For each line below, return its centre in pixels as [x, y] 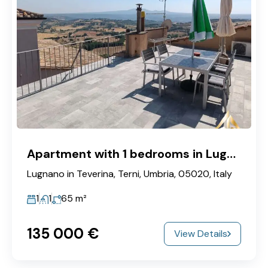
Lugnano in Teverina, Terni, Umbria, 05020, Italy [130, 173]
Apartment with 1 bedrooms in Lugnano [231, 153]
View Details [201, 233]
